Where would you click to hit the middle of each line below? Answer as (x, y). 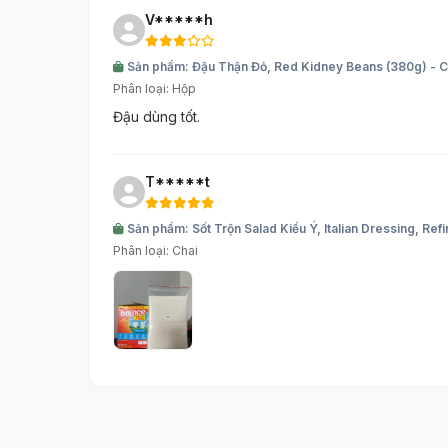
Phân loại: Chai (155, 251)
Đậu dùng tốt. (156, 117)
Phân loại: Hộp (154, 89)
